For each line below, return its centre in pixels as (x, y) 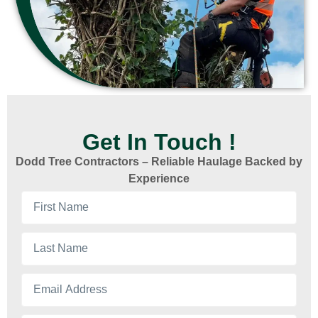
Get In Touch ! (159, 142)
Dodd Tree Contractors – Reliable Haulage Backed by (159, 162)
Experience (159, 179)
